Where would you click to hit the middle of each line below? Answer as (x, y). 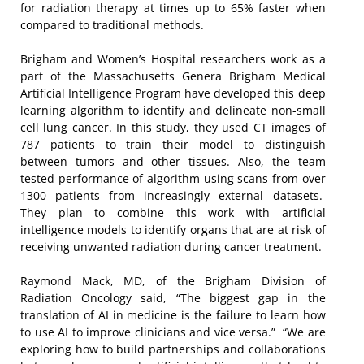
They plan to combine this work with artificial (173, 213)
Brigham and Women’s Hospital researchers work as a (173, 59)
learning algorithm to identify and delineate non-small (173, 110)
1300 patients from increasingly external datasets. (173, 196)
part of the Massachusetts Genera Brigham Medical (173, 76)
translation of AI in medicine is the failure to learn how (173, 315)
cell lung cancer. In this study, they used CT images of (173, 128)
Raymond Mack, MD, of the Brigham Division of (173, 281)
